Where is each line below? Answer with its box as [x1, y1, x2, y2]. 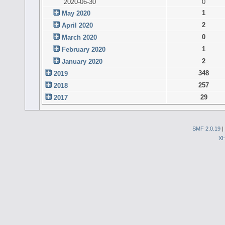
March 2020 [62, 33, 97, 41]
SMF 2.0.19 [192, 125, 220, 132]
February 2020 [62, 45, 106, 53]
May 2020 [62, 9, 91, 17]
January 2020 [62, 57, 103, 65]
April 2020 [62, 21, 93, 29]
